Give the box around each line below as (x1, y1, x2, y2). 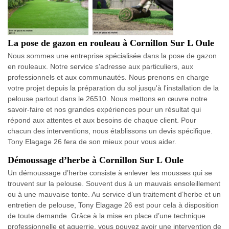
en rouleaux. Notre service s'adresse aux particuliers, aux (8, 62, 193, 71)
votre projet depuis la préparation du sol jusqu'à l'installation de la (8, 84, 219, 92)
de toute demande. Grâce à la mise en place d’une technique (8, 212, 205, 220)
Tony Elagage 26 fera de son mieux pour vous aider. (8, 138, 176, 146)
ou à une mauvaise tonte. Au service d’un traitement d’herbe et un (8, 190, 221, 198)
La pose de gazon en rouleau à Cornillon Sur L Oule (8, 38, 214, 48)
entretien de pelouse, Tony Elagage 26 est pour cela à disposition (8, 201, 219, 209)
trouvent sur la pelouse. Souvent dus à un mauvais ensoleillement (8, 179, 220, 188)
